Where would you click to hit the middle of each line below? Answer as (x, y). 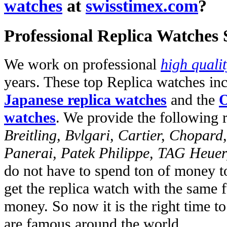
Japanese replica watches (85, 100)
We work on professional (82, 65)
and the (193, 100)
